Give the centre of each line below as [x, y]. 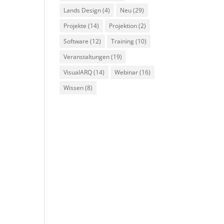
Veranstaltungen [87, 57]
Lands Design [82, 10]
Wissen [74, 88]
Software [76, 41]
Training [123, 41]
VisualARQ [78, 72]
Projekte [75, 26]
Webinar [126, 72]
